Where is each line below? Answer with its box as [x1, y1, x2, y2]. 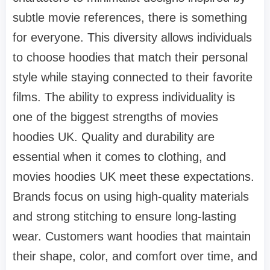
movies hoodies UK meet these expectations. [13, 169, 254, 183]
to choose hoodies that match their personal [13, 50, 248, 64]
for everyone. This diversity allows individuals [13, 30, 252, 44]
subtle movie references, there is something [13, 10, 247, 24]
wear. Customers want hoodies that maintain [13, 229, 251, 243]
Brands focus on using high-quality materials [13, 189, 249, 203]
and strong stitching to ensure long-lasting [13, 209, 236, 223]
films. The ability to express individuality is [13, 90, 235, 104]
